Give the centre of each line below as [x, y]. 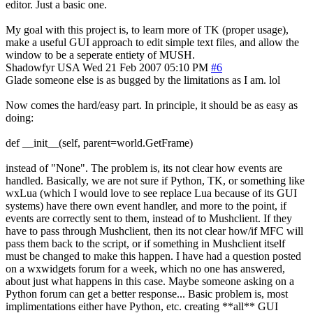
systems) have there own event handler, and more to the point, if [146, 205]
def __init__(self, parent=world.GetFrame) [99, 143]
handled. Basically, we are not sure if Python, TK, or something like [155, 180]
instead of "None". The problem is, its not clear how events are [144, 168]
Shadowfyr [30, 67]
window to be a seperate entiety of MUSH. [100, 54]
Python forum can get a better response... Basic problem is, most [147, 293]
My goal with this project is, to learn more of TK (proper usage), [147, 29]
